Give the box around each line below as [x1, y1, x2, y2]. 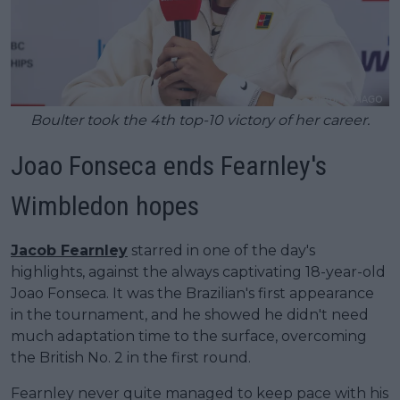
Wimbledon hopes [11, 190, 199, 222]
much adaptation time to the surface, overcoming [11, 328, 367, 346]
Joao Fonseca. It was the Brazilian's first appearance [11, 285, 374, 303]
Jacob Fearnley [11, 242, 128, 260]
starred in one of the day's [128, 242, 315, 260]
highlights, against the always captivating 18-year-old [11, 263, 386, 281]
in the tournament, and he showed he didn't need [11, 306, 369, 324]
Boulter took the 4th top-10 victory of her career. [30, 112, 370, 129]
